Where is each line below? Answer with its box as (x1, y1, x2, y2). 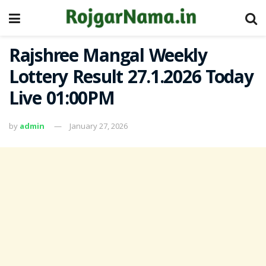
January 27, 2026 (69, 120, 128, 131)
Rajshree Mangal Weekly (9, 43, 207, 73)
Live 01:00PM (9, 85, 115, 116)
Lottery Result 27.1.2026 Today (9, 64, 254, 94)
